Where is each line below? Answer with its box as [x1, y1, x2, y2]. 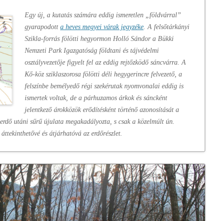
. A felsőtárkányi [144, 23, 189, 31]
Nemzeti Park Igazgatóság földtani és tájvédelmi [25, 47, 159, 54]
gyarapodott [25, 23, 60, 31]
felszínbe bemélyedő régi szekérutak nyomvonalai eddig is [25, 82, 184, 90]
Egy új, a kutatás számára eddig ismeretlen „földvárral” [25, 11, 181, 19]
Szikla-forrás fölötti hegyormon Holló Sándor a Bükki [25, 35, 174, 42]
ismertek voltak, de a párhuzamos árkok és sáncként [25, 94, 167, 102]
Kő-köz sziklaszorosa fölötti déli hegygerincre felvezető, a [25, 71, 182, 78]
